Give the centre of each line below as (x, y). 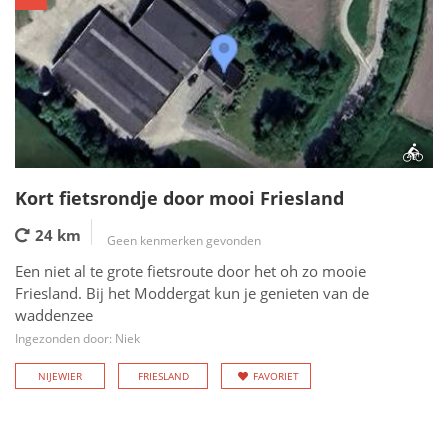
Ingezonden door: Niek (77, 338)
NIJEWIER (60, 376)
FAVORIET (276, 376)
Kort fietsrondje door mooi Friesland (179, 198)
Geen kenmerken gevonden (184, 240)
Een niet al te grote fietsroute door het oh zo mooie (190, 271)
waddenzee (54, 315)
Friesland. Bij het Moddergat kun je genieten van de (192, 293)
